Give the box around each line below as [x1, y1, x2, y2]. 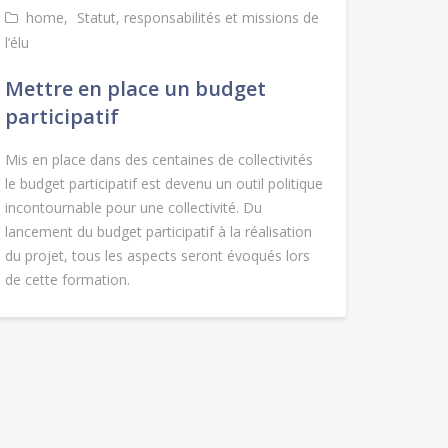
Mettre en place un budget [4, 75, 266, 103]
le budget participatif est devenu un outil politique [4, 174, 323, 194]
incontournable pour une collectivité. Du [4, 198, 262, 218]
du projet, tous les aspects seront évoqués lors [4, 246, 310, 266]
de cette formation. [4, 270, 130, 290]
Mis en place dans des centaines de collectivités [4, 150, 313, 170]
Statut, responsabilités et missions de [76, 8, 319, 28]
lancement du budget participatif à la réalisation [4, 222, 312, 242]
